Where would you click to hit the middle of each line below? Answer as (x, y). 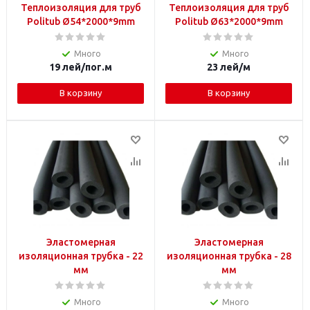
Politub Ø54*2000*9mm (81, 21)
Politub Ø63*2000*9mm (229, 21)
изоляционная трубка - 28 (229, 256)
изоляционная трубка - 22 (81, 256)
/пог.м (97, 67)
